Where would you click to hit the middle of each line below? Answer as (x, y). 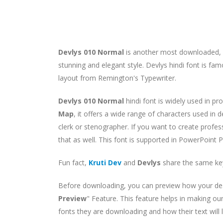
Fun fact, (73, 162)
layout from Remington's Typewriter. (117, 78)
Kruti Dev (105, 162)
